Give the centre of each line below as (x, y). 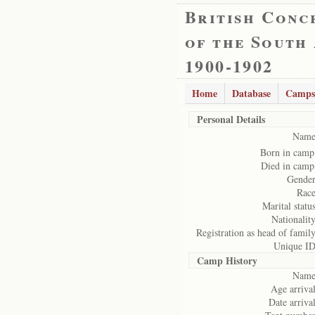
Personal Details (231, 119)
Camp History (227, 261)
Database (251, 93)
